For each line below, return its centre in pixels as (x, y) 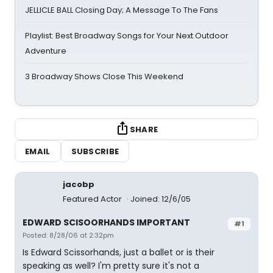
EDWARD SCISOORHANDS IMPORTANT (106, 222)
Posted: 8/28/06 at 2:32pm (68, 235)
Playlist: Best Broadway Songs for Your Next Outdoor (127, 36)
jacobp (79, 184)
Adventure (46, 51)
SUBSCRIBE (95, 151)
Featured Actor (93, 199)
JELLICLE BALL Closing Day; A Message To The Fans (122, 10)
